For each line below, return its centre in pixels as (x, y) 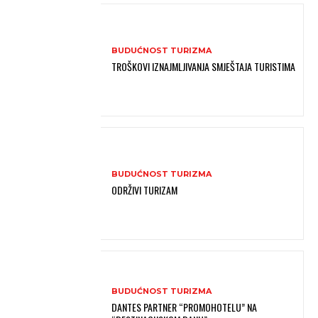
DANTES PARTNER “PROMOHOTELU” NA (185, 307)
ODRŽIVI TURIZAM (145, 190)
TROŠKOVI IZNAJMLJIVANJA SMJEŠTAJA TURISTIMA (204, 67)
